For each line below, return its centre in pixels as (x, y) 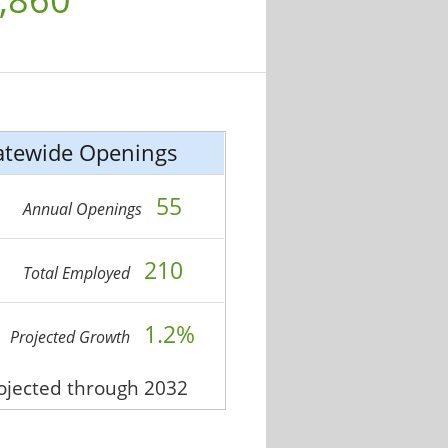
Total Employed (78, 273)
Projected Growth (72, 337)
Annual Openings (85, 209)
